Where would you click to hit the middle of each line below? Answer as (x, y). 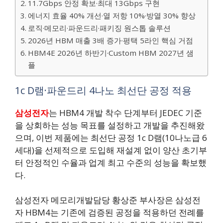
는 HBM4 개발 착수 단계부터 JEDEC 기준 (125, 112)
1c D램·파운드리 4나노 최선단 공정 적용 (103, 90)
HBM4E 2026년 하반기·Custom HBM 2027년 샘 (111, 53)
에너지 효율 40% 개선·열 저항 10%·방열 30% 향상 (112, 15)
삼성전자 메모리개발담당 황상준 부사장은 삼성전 (108, 200)
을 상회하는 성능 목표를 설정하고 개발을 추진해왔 (110, 125)
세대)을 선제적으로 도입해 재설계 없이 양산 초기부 (111, 150)
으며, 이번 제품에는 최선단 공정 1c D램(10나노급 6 (111, 137)
